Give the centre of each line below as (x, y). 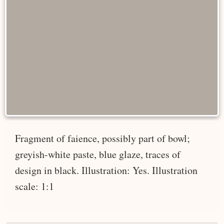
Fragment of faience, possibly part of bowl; (102, 138)
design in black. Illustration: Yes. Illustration (106, 170)
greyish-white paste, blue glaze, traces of (98, 154)
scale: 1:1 (34, 186)
